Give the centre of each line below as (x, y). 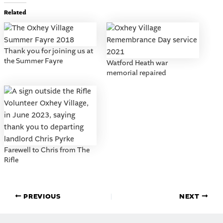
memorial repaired (136, 73)
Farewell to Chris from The (47, 150)
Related (15, 13)
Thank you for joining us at (48, 51)
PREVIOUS (41, 196)
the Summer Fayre (33, 61)
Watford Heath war (137, 63)
